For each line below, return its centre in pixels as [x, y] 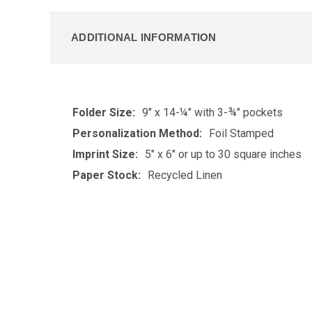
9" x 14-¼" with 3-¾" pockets [212, 112]
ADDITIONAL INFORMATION [144, 37]
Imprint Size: [105, 154]
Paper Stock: [107, 175]
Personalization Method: [137, 133]
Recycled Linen [185, 175]
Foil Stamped [241, 133]
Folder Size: [104, 112]
